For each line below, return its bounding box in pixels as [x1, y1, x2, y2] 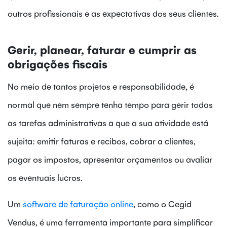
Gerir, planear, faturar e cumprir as [8, 42, 197, 57]
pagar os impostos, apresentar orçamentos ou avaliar [8, 154, 212, 165]
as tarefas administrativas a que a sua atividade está [8, 117, 208, 129]
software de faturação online [23, 198, 133, 210]
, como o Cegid [133, 198, 192, 210]
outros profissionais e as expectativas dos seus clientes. [8, 8, 219, 19]
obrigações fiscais [8, 56, 107, 71]
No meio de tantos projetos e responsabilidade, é [8, 81, 194, 92]
